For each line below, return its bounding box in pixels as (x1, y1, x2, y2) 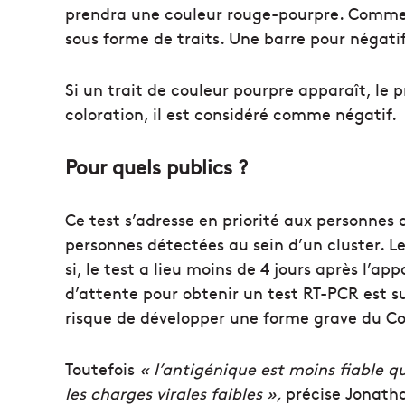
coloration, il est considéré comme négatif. (65, 102, 397, 125)
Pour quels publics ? (65, 153, 248, 180)
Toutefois (65, 357, 139, 380)
